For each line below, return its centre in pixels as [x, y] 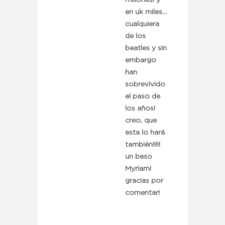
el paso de [143, 97]
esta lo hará [145, 133]
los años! [140, 109]
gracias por [144, 181]
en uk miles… [146, 12]
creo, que [141, 121]
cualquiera [142, 24]
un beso [139, 157]
